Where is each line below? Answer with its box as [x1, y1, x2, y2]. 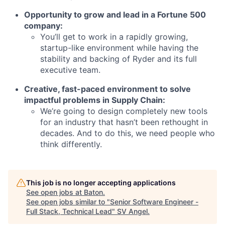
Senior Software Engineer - [110, 197, 198, 206]
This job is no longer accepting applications [26, 178, 176, 187]
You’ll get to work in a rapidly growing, [40, 31, 188, 42]
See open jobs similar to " [26, 197, 110, 206]
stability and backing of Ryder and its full [40, 53, 197, 64]
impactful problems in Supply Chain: [24, 94, 165, 105]
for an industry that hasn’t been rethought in [40, 117, 208, 127]
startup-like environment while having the [40, 42, 198, 53]
